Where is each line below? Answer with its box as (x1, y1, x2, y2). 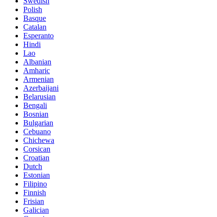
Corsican (23, 145, 50, 154)
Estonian (23, 171, 50, 180)
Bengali (23, 101, 47, 110)
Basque (23, 14, 46, 23)
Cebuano (23, 127, 51, 136)
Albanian (23, 58, 51, 66)
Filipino (23, 180, 47, 188)
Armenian (23, 75, 54, 84)
